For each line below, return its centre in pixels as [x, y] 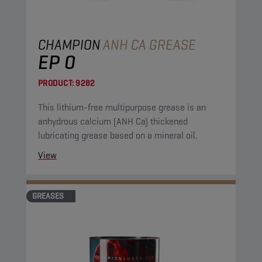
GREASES [48, 196]
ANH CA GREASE [149, 45]
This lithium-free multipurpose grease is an [122, 107]
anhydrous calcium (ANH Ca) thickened [94, 121]
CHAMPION [69, 45]
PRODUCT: [56, 83]
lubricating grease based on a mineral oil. [118, 135]
